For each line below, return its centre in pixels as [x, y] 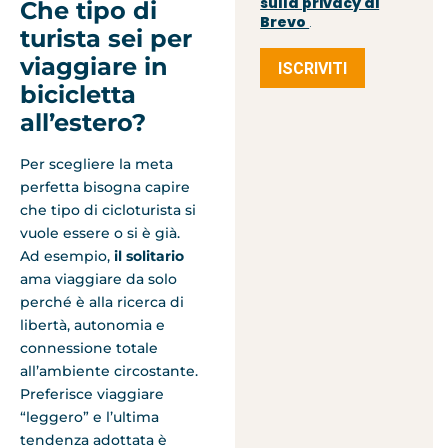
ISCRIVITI [313, 68]
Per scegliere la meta [96, 163]
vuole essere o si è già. [100, 232]
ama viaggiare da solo [98, 278]
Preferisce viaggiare [92, 393]
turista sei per [106, 38]
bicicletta [78, 94]
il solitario [147, 255]
